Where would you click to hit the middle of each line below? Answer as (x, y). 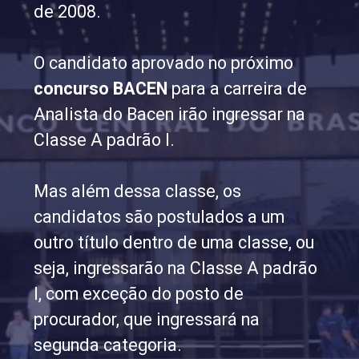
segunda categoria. (108, 345)
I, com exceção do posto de (139, 293)
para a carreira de (238, 88)
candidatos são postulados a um (159, 216)
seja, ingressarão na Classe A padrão (176, 268)
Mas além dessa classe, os (138, 191)
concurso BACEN (101, 88)
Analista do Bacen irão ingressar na (170, 114)
